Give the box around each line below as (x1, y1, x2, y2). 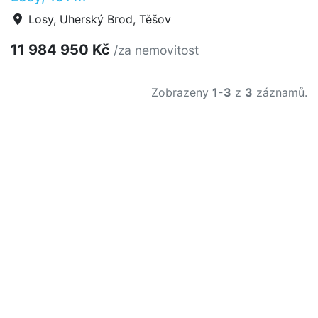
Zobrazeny (151, 85, 212, 99)
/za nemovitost (114, 43, 199, 57)
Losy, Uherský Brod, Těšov (25, 12, 171, 26)
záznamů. (253, 85, 307, 99)
